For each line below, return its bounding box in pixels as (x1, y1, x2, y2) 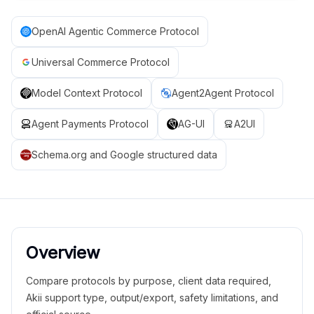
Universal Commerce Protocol (32, 56, 170, 68)
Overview (26, 243, 100, 263)
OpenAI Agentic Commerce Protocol (32, 25, 199, 37)
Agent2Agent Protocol (172, 87, 274, 99)
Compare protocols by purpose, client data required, (26, 275, 271, 287)
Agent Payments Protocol (32, 118, 149, 130)
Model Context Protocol (32, 87, 142, 99)
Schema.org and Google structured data (32, 149, 217, 161)
